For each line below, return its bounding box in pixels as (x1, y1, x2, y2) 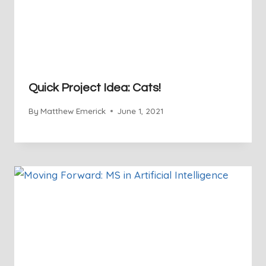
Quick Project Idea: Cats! (28, 81, 161, 94)
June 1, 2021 (118, 106, 164, 116)
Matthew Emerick (40, 106, 106, 116)
